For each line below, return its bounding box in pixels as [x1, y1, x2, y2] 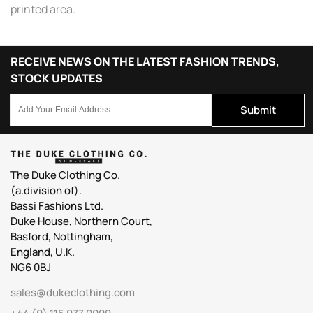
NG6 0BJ [10, 260, 51, 275]
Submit [240, 102, 276, 117]
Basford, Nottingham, [10, 229, 113, 245]
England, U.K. [10, 245, 75, 260]
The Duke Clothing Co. [10, 168, 120, 183]
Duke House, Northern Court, [10, 214, 152, 229]
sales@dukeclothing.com [10, 285, 135, 300]
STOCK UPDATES [10, 70, 103, 86]
